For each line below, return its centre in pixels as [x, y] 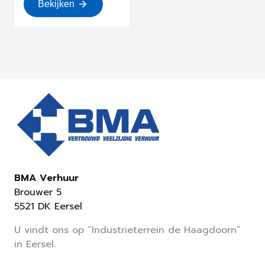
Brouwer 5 [38, 193]
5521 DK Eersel [48, 207]
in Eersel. [35, 245]
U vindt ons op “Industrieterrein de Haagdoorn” [127, 230]
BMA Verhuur [46, 178]
